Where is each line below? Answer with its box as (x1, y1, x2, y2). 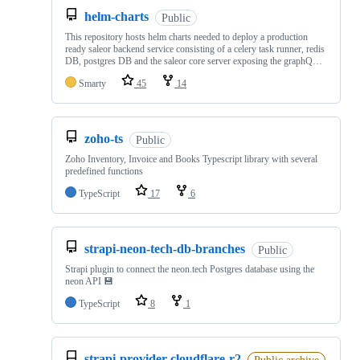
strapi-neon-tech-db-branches (84, 242, 245, 256)
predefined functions (65, 166, 143, 178)
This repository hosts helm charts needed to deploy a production (65, 31, 308, 43)
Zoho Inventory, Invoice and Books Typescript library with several (65, 153, 317, 166)
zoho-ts (84, 132, 123, 146)
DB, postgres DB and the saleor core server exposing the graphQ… (65, 55, 322, 67)
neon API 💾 (65, 276, 113, 288)
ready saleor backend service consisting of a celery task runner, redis (65, 43, 325, 55)
